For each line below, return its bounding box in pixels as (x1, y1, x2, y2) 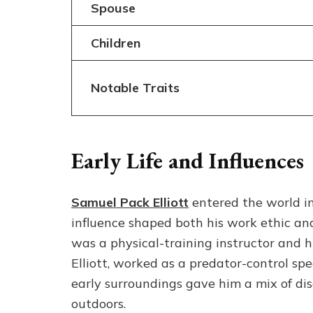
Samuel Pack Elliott (71, 194, 189, 211)
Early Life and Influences (71, 145, 304, 175)
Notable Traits (90, 79, 180, 96)
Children (90, 34, 140, 51)
